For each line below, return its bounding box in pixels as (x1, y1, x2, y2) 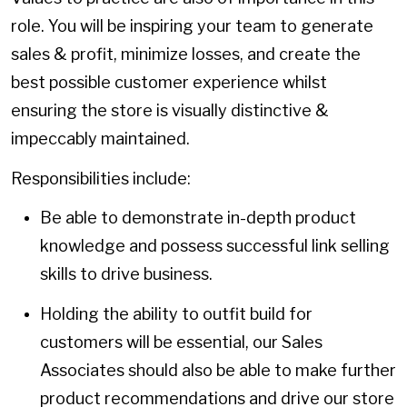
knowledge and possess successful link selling (40, 236, 390, 256)
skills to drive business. (40, 264, 213, 284)
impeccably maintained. (11, 129, 190, 149)
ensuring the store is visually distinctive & (11, 101, 329, 121)
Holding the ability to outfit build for (40, 303, 313, 323)
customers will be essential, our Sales (40, 332, 323, 352)
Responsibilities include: (11, 168, 191, 188)
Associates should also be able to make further (40, 360, 396, 380)
